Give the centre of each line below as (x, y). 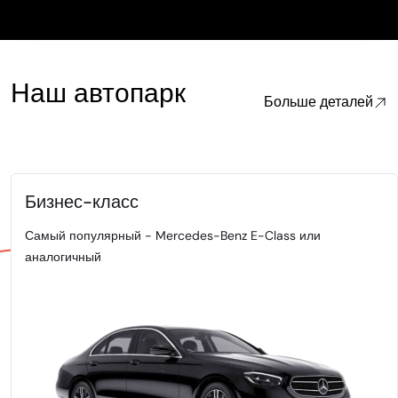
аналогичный (63, 257)
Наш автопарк (98, 93)
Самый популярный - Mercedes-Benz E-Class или (173, 236)
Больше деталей (318, 102)
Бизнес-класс (82, 202)
